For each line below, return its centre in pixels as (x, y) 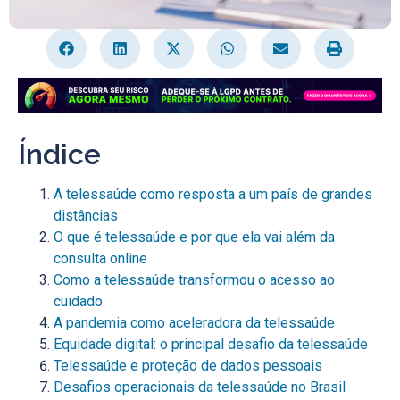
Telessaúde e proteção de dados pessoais (188, 365)
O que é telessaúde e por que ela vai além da (194, 237)
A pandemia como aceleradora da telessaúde (194, 322)
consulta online (100, 258)
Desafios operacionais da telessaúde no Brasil (200, 387)
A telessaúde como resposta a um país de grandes (213, 194)
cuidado (78, 301)
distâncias (86, 215)
